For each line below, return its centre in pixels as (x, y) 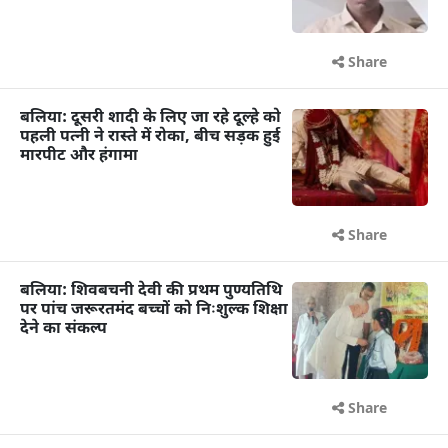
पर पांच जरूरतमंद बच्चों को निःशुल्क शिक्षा (154, 310)
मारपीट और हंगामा (79, 156)
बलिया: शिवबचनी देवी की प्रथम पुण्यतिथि (151, 291)
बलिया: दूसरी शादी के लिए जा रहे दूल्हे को (150, 118)
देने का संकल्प (63, 329)
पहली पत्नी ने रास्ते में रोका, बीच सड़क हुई (150, 137)
